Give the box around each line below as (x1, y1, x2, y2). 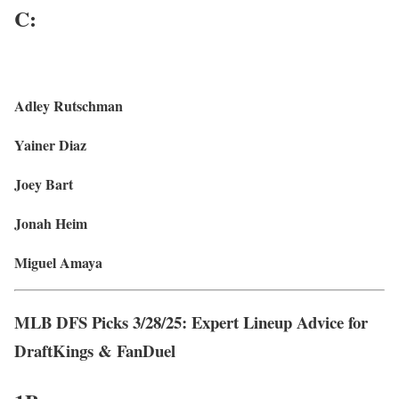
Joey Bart (14, 174, 73, 195)
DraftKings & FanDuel (14, 338, 175, 363)
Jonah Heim (14, 213, 87, 234)
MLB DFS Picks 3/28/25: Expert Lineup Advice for (14, 310, 368, 335)
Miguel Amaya (14, 252, 102, 273)
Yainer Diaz (14, 134, 86, 156)
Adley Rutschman (14, 95, 123, 117)
